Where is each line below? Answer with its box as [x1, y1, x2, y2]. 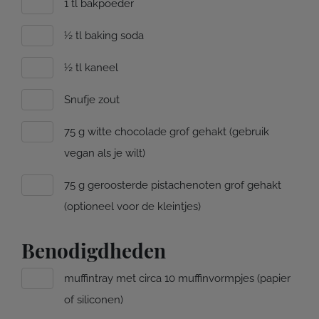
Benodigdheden [21, 237, 166, 264]
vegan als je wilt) [64, 147, 145, 160]
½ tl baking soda [64, 29, 144, 43]
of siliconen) [64, 293, 123, 307]
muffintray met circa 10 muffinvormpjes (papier [64, 272, 291, 286]
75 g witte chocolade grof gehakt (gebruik [64, 125, 269, 139]
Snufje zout [64, 93, 120, 107]
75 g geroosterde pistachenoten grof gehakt [64, 179, 281, 192]
